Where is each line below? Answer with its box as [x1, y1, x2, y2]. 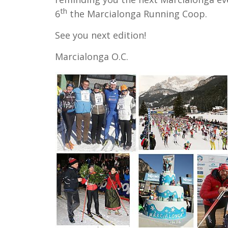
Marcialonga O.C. [54, 50, 128, 63]
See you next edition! [54, 29, 146, 42]
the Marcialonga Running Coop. [67, 8, 207, 20]
